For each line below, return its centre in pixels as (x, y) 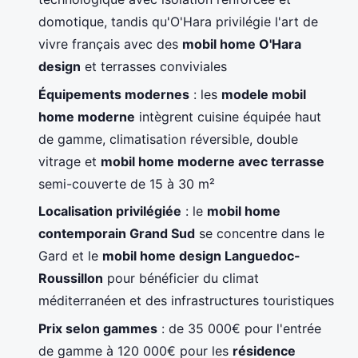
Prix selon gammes (98, 328)
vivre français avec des (110, 44)
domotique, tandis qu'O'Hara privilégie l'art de (178, 22)
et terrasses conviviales (154, 67)
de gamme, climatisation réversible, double (168, 139)
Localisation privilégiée (110, 211)
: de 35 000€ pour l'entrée (239, 328)
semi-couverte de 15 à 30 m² (127, 183)
